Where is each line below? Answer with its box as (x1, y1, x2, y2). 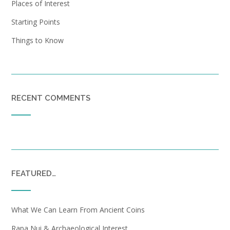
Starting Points (11, 16, 60, 27)
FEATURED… (11, 168, 56, 178)
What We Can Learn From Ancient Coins (11, 204, 145, 215)
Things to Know (11, 35, 64, 45)
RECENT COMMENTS (11, 93, 90, 103)
